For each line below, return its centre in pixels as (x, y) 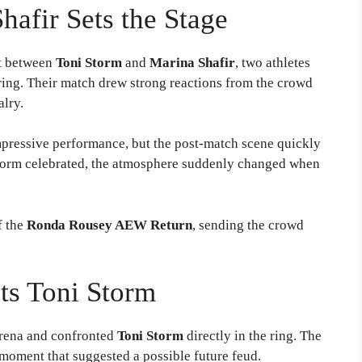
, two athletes (273, 62)
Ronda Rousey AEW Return (109, 225)
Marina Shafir (192, 62)
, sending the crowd (248, 225)
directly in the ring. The (253, 336)
